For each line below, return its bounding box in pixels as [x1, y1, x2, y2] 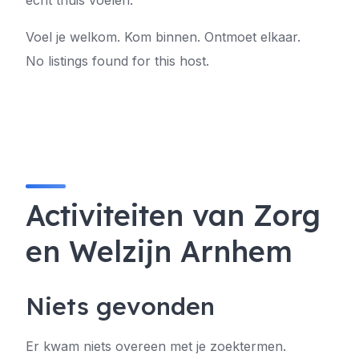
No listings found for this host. [26, 53, 209, 69]
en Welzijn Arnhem [26, 233, 292, 269]
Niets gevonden [26, 291, 215, 321]
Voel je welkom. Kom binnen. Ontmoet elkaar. [26, 29, 301, 45]
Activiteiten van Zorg [26, 197, 321, 233]
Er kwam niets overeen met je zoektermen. [26, 338, 286, 354]
